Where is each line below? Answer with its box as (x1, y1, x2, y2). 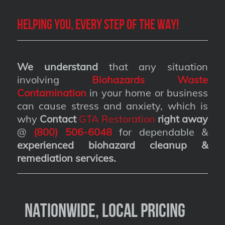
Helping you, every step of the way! (17, 16, 179, 32)
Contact (39, 113, 76, 126)
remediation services (17, 152, 114, 165)
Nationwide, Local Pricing (24, 199, 185, 221)
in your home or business (86, 86, 208, 99)
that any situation (97, 60, 208, 73)
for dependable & (111, 126, 208, 139)
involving (17, 73, 92, 86)
